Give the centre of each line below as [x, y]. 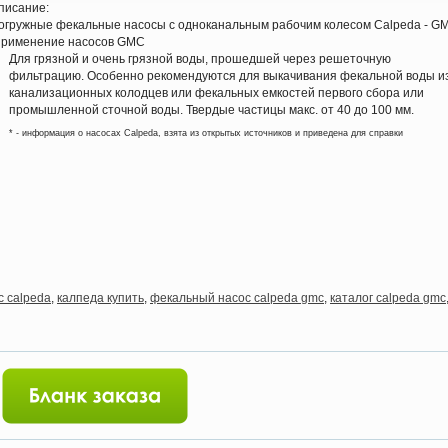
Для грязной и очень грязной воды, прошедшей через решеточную [200, 59]
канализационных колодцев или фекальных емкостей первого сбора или [216, 93]
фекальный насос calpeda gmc [237, 298]
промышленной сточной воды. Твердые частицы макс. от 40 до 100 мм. [211, 110]
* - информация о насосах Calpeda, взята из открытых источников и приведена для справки [206, 133]
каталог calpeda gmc [388, 298]
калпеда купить [100, 298]
